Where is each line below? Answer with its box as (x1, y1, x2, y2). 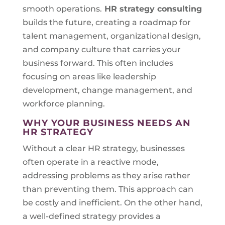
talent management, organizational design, (22, 31, 201, 41)
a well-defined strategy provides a (22, 211, 161, 221)
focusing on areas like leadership (22, 72, 156, 81)
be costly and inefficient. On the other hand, (22, 198, 202, 207)
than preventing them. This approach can (22, 184, 193, 194)
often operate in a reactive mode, (22, 157, 159, 167)
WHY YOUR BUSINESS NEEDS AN (22, 118, 191, 129)
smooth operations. (22, 4, 102, 14)
